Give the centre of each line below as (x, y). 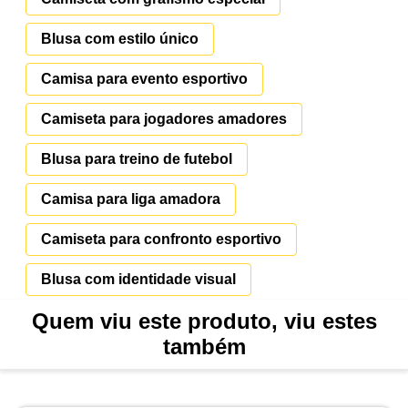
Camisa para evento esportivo (144, 79)
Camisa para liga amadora (131, 199)
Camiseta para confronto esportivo (161, 240)
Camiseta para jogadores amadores (164, 119)
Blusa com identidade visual (138, 280)
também (204, 347)
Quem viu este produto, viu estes (204, 321)
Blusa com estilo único (120, 39)
